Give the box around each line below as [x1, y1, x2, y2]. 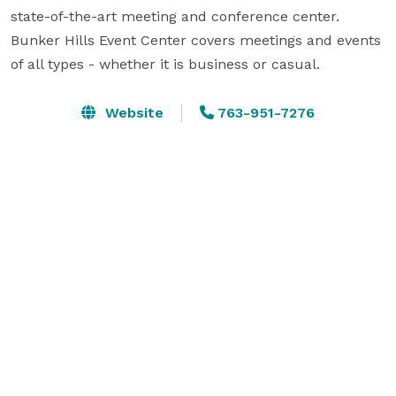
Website [101, 103, 164, 121]
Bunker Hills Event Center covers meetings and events [11, 31, 381, 49]
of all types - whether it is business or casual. [11, 55, 320, 72]
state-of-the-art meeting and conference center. [11, 7, 339, 25]
